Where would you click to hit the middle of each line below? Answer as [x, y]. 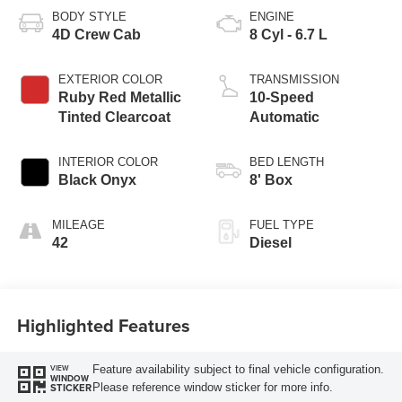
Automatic [284, 118]
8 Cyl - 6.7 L [288, 35]
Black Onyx [97, 180]
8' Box [271, 180]
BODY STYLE [89, 17]
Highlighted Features [103, 325]
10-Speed [282, 98]
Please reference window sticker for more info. [212, 387]
